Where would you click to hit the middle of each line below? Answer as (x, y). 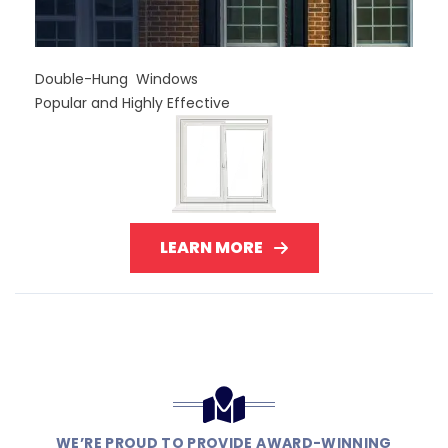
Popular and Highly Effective (132, 102)
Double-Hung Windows (116, 78)
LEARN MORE (211, 247)
